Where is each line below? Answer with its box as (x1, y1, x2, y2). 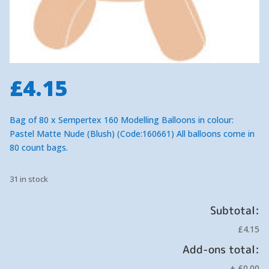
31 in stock (10, 174, 48, 185)
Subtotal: (210, 203, 259, 219)
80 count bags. (10, 142, 68, 154)
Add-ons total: (183, 242, 259, 258)
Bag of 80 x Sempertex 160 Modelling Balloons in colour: (10, 114, 234, 126)
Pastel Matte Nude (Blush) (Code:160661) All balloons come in (10, 128, 255, 140)
